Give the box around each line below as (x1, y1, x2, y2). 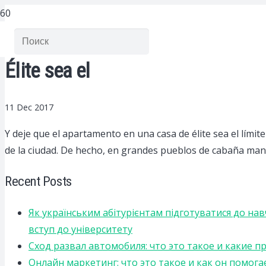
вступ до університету (28, 223, 132, 236)
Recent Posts (5, 173, 72, 189)
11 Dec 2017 (5, 102, 53, 113)
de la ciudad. (5, 144, 58, 157)
